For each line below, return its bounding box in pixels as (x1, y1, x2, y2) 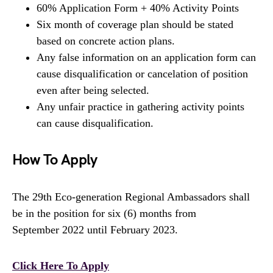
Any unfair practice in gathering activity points (37, 101, 244, 113)
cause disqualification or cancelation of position (37, 68, 248, 80)
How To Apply (12, 151, 97, 169)
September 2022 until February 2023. (12, 224, 178, 236)
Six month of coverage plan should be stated (37, 18, 233, 31)
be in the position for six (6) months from (12, 207, 196, 220)
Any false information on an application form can (37, 51, 256, 64)
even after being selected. (37, 84, 149, 97)
